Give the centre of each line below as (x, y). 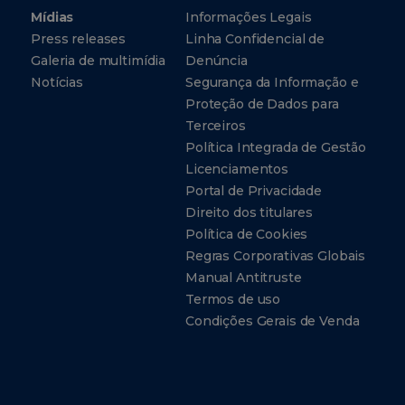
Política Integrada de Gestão (276, 147)
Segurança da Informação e (272, 82)
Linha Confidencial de (255, 39)
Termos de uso (233, 299)
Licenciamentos (237, 169)
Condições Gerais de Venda (272, 321)
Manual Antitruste (243, 278)
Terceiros (215, 126)
